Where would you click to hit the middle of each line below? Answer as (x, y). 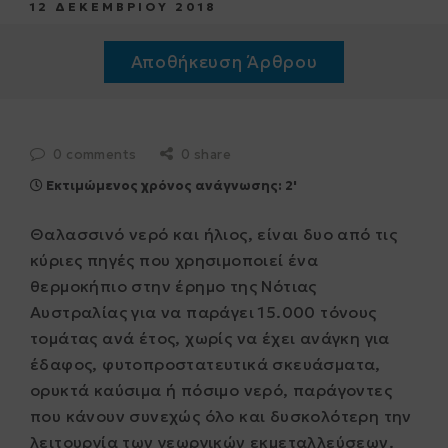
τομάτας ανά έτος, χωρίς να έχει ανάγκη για (210, 338)
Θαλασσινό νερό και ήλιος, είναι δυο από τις (214, 234)
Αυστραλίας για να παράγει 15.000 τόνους (203, 312)
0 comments (95, 154)
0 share (206, 154)
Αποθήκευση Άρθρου (224, 61)
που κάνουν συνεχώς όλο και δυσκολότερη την (221, 416)
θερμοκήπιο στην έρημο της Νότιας (173, 286)
